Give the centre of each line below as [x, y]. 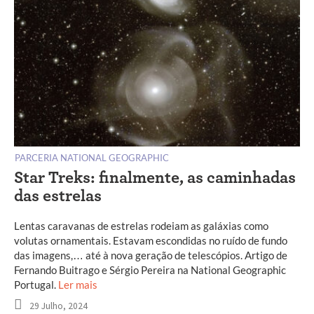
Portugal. [36, 285]
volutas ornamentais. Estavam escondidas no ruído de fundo [151, 241]
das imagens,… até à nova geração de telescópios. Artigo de [151, 255]
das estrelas [58, 197]
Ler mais [78, 285]
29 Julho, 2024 [59, 306]
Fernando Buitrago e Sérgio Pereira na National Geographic [150, 270]
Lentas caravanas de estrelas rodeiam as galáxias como [141, 226]
